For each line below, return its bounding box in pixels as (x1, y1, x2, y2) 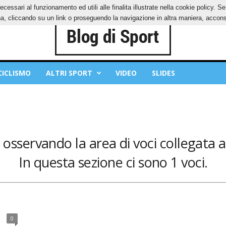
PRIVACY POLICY (15, 4, 62, 11)
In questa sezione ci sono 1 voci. (19, 153, 208, 172)
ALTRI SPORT (45, 68, 92, 78)
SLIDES (151, 68, 175, 78)
